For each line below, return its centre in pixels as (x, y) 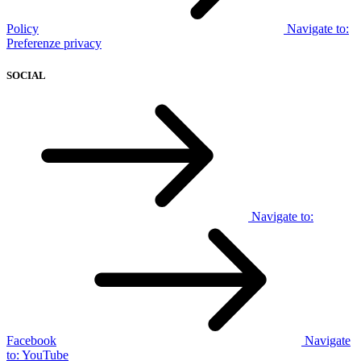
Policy (23, 29)
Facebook (31, 340)
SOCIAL (26, 75)
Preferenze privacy (54, 44)
